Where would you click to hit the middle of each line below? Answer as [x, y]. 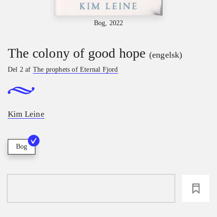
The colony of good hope [77, 53]
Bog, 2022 [108, 23]
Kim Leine [26, 114]
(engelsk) [166, 54]
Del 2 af [20, 69]
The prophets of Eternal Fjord [75, 69]
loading [91, 189]
